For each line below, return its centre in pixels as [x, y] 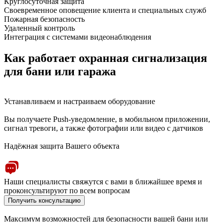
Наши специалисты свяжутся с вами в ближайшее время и [103, 181]
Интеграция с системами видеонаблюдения [78, 37]
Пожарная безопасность [44, 19]
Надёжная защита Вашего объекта [62, 146]
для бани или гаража [60, 71]
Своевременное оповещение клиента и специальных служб [105, 10]
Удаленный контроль [39, 28]
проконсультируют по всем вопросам [67, 190]
